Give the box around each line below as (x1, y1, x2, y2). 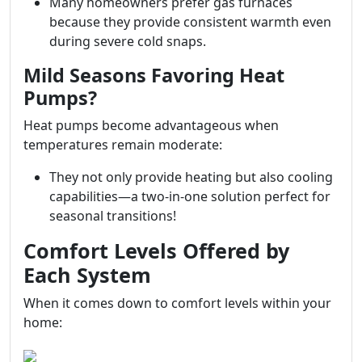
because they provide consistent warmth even (49, 13, 331, 31)
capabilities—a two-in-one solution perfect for (49, 187, 330, 205)
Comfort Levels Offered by (23, 237, 289, 264)
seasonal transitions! (49, 207, 176, 225)
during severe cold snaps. (49, 32, 206, 50)
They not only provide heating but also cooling (49, 168, 333, 186)
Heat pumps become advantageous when (23, 116, 279, 134)
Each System (23, 261, 151, 288)
